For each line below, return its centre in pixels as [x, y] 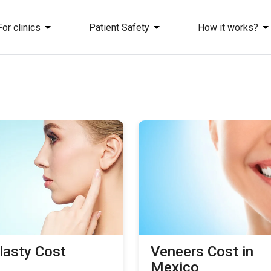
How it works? [228, 27]
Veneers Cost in [202, 251]
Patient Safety [119, 27]
